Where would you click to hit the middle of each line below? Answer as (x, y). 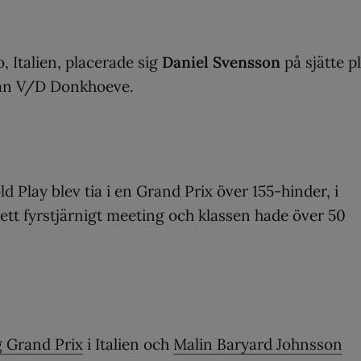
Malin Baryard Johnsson (258, 344)
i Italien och (128, 344)
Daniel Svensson (221, 62)
